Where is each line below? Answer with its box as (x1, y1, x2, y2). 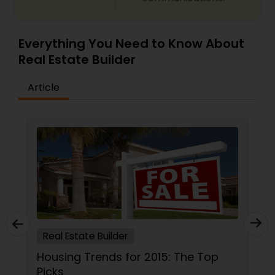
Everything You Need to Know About (18, 35, 244, 52)
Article (28, 80, 60, 95)
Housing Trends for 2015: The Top (37, 249, 219, 265)
